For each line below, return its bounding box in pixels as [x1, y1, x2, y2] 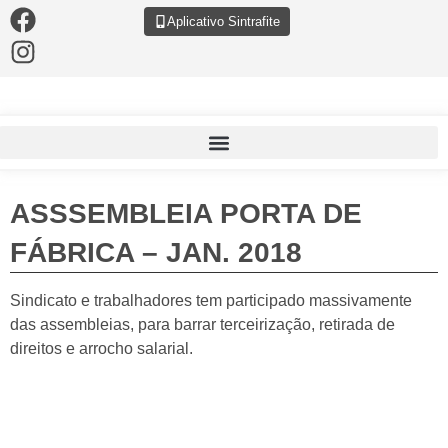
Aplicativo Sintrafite [167, 14, 280, 29]
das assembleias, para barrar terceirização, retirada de [10, 316, 395, 333]
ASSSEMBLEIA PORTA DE [10, 198, 362, 229]
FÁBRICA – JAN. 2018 [10, 237, 302, 268]
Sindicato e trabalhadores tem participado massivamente [10, 292, 412, 309]
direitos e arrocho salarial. [10, 340, 193, 357]
